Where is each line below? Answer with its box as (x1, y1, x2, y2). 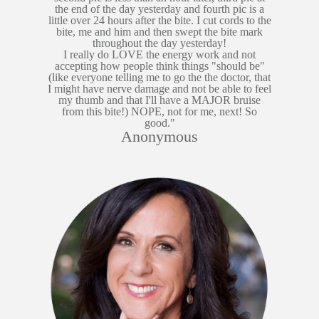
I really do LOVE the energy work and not (63, 48, 256, 61)
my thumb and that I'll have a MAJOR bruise (58, 93, 261, 106)
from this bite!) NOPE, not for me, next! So (62, 105, 257, 117)
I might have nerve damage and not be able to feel (48, 82, 271, 95)
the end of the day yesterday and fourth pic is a (55, 2, 264, 15)
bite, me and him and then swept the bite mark (56, 25, 263, 38)
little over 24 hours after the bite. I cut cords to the (48, 14, 271, 26)
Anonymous (121, 127, 198, 145)
